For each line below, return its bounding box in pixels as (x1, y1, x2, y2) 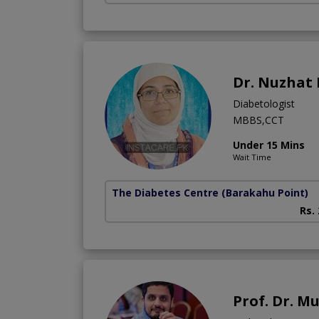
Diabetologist (233, 97, 295, 111)
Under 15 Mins (233, 138, 305, 152)
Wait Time (233, 152, 271, 163)
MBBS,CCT (233, 113, 284, 127)
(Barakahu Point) (221, 186, 308, 200)
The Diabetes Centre (112, 186, 219, 200)
